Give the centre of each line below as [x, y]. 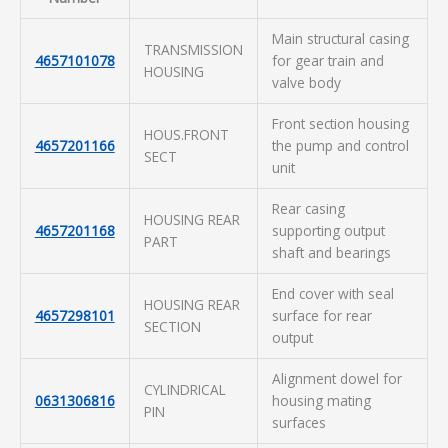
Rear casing [308, 208]
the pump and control [340, 145]
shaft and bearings [331, 252]
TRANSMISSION [193, 49]
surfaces [298, 422]
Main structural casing [340, 38]
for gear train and [327, 60]
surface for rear [321, 315]
